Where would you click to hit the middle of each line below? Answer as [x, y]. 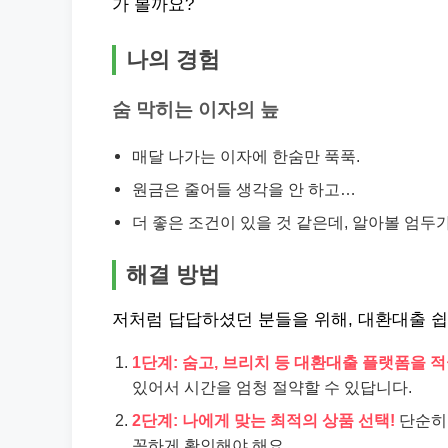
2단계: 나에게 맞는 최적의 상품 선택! [263, 420]
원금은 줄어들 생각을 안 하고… [244, 189]
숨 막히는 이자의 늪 [195, 109]
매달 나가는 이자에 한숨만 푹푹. [246, 156]
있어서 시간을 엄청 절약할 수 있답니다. [272, 387]
